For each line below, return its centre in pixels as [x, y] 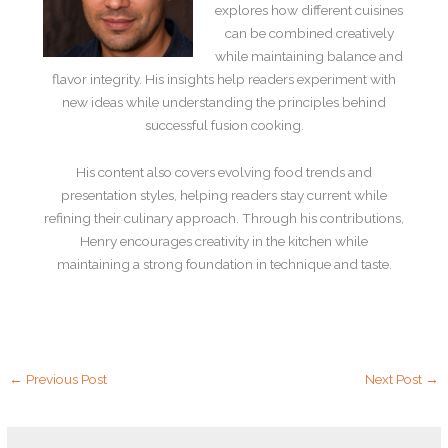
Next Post [394, 379]
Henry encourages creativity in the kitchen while [224, 241]
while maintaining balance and [309, 56]
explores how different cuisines [309, 10]
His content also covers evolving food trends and [224, 172]
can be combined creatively [309, 33]
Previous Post [65, 379]
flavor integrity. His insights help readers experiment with [224, 79]
